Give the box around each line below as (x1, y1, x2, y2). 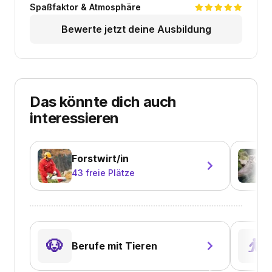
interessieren (30, 109, 119, 127)
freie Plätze (86, 167, 135, 178)
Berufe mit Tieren (72, 239, 157, 252)
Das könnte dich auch (30, 92, 177, 110)
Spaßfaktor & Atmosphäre (30, 1, 141, 12)
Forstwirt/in (72, 152, 129, 165)
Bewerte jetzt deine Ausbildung (61, 22, 211, 35)
